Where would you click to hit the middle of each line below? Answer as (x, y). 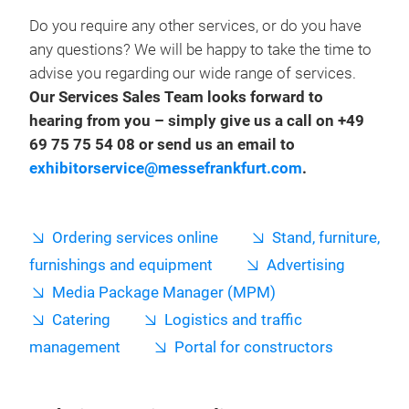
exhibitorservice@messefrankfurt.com (166, 168)
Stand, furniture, (326, 238)
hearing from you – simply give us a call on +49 (197, 121)
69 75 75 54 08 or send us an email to (162, 145)
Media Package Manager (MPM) (164, 293)
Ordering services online (135, 238)
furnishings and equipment (121, 265)
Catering (81, 320)
